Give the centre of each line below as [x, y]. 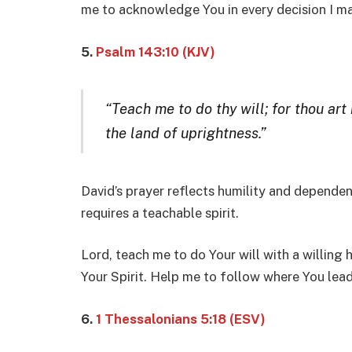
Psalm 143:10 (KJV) [156, 51]
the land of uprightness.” [185, 133]
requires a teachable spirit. [160, 213]
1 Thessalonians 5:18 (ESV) [181, 319]
